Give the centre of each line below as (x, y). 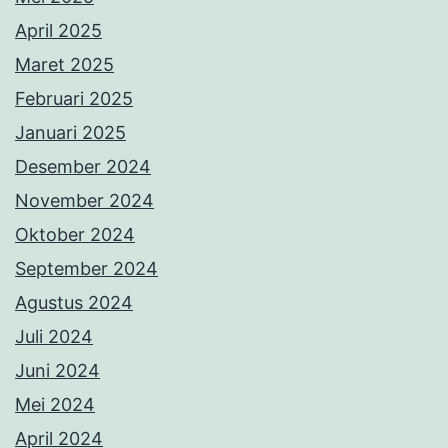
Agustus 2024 (74, 303)
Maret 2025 (64, 65)
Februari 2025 (74, 99)
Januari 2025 (70, 133)
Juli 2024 (54, 337)
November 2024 (84, 201)
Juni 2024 (57, 371)
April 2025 (58, 31)
